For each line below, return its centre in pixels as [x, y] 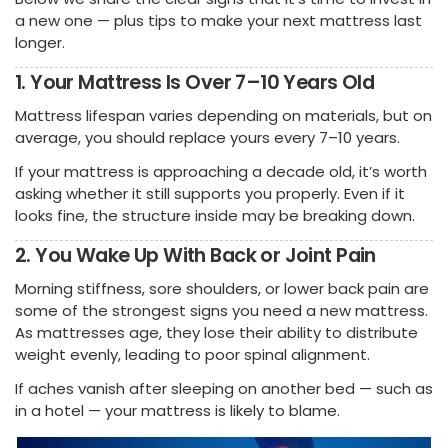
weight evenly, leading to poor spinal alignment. [192, 354]
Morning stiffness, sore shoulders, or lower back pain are [222, 288]
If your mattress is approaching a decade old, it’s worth [221, 171]
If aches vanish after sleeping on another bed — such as [224, 388]
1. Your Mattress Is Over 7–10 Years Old [195, 83]
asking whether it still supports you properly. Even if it [210, 193]
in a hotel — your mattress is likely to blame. [177, 410]
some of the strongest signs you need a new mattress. [221, 310]
